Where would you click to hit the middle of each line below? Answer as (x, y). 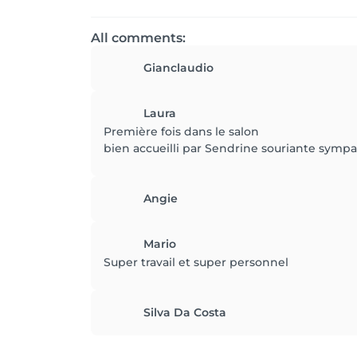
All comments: (138, 38)
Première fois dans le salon (181, 131)
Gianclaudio (178, 68)
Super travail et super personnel (196, 262)
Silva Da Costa (185, 312)
